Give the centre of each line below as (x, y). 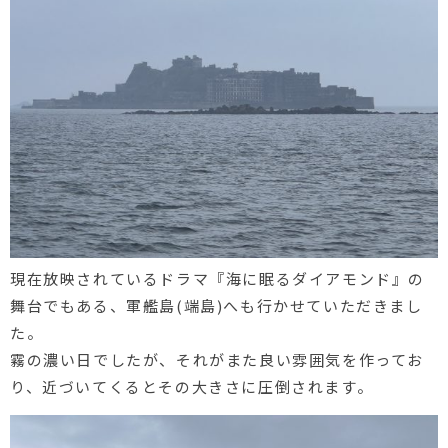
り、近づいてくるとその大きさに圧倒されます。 (192, 386)
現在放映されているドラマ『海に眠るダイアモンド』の (218, 278)
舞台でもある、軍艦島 (93, 305)
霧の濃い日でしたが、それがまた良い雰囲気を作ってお (217, 359)
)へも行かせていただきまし (319, 305)
